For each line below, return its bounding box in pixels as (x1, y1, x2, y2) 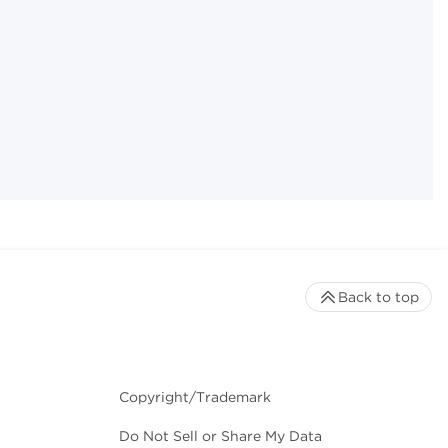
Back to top (338, 289, 419, 306)
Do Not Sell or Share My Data (119, 428, 322, 445)
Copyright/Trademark (119, 389, 271, 406)
